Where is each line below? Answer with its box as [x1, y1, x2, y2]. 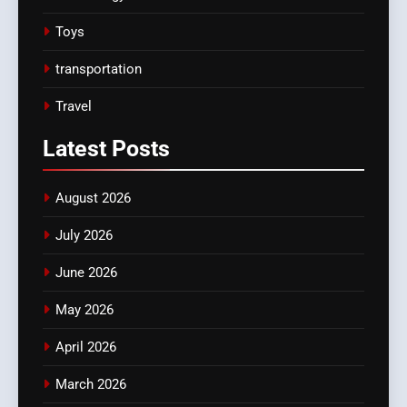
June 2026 [55, 263, 117, 281]
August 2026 [55, 189, 131, 206]
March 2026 [55, 375, 126, 392]
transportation [55, 60, 142, 77]
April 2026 [55, 338, 116, 355]
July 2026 [55, 226, 113, 243]
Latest [43, 134, 112, 162]
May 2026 [55, 301, 114, 318]
